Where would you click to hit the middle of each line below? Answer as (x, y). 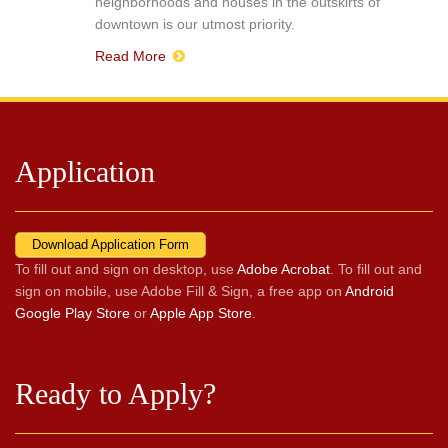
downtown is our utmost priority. (195, 24)
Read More (132, 56)
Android (369, 290)
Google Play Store (72, 312)
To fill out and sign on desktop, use (126, 268)
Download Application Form (110, 245)
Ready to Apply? (115, 393)
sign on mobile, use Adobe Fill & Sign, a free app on (180, 290)
